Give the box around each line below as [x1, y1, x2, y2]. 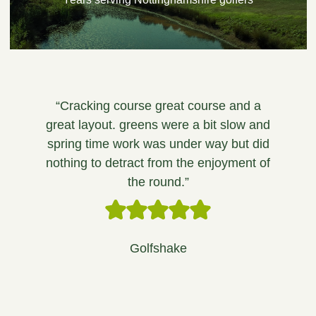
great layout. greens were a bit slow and [46, 117, 270, 132]
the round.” [127, 174, 189, 189]
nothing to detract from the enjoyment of [46, 155, 270, 170]
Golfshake [129, 241, 187, 255]
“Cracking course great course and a [55, 98, 261, 113]
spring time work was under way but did [47, 136, 269, 151]
